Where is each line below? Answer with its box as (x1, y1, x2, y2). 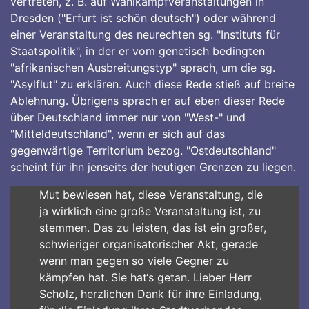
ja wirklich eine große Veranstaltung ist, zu (39, 204, 261, 218)
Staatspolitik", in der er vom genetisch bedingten (10, 44, 265, 58)
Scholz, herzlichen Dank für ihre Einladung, (39, 287, 262, 301)
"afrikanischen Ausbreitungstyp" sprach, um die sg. (10, 61, 275, 74)
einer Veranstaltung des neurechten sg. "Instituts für (10, 28, 280, 41)
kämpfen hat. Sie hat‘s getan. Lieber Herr (39, 270, 252, 284)
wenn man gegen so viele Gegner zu (39, 254, 229, 268)
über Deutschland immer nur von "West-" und (10, 110, 246, 124)
